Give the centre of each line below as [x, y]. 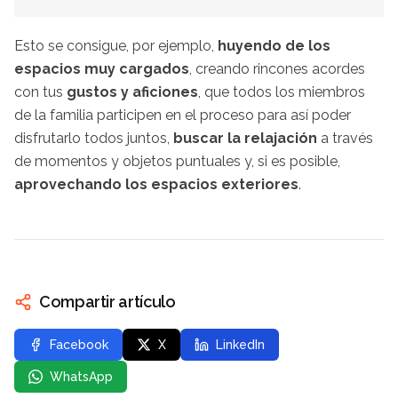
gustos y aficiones [132, 92]
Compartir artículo [107, 302]
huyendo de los [274, 46]
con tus [40, 92]
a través [345, 139]
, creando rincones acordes [277, 69]
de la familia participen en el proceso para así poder [183, 115]
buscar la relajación [245, 139]
